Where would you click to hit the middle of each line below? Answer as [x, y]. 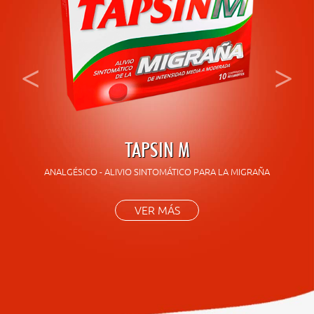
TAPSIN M [157, 149]
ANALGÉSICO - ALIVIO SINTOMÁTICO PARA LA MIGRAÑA [157, 171]
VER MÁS [157, 210]
